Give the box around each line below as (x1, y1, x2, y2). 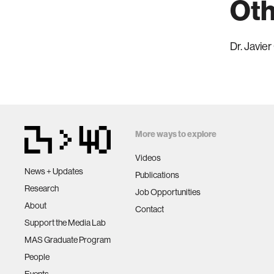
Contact (135, 204, 164, 214)
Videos (135, 153, 161, 163)
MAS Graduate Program (24, 234, 111, 245)
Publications (135, 170, 179, 180)
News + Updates (24, 166, 83, 176)
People (24, 251, 50, 262)
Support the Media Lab (24, 217, 106, 228)
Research (24, 183, 59, 193)
